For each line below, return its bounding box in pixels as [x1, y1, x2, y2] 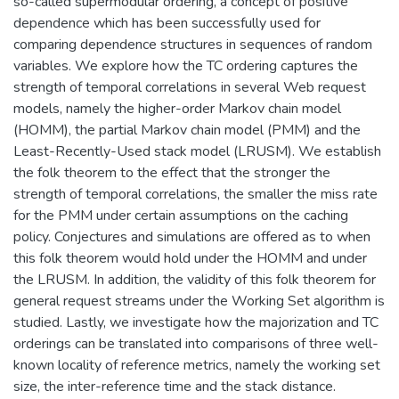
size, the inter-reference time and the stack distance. [13, 376, 336, 396]
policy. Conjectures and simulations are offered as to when [13, 226, 370, 247]
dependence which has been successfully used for [13, 12, 321, 33]
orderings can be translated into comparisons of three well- [13, 333, 379, 354]
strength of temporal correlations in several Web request [13, 77, 366, 97]
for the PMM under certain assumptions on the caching [13, 205, 348, 225]
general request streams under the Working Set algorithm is [13, 290, 385, 311]
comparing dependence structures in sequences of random [13, 34, 372, 54]
